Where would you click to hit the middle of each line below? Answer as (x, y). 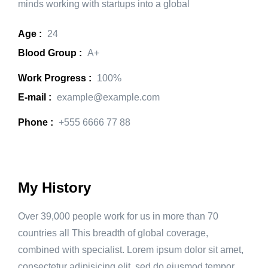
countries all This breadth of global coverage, (113, 233)
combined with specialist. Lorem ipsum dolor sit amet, (131, 250)
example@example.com (108, 97)
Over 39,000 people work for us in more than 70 (118, 216)
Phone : (36, 122)
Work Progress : (55, 78)
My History (54, 188)
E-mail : (35, 97)
